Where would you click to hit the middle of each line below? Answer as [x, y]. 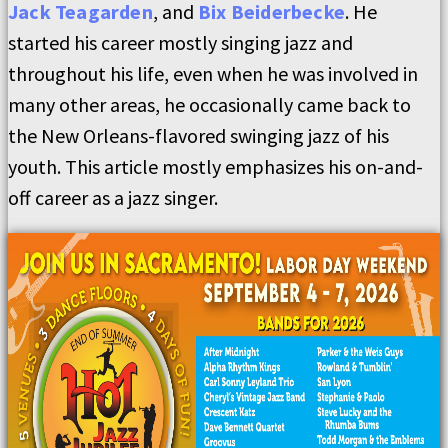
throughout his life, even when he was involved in [213, 73]
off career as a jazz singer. [113, 197]
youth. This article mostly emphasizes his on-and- [215, 166]
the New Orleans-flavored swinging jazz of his [198, 135]
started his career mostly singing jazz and [180, 42]
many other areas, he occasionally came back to [209, 104]
